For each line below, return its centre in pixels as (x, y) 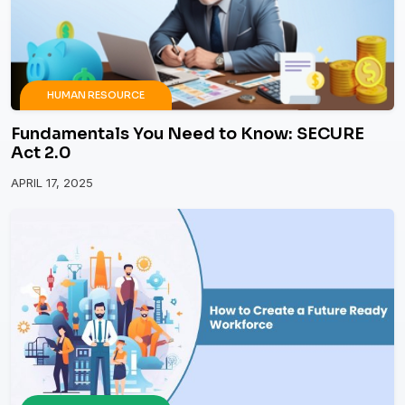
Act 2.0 (41, 153)
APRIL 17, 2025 (52, 183)
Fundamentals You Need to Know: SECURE (188, 134)
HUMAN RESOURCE (96, 95)
